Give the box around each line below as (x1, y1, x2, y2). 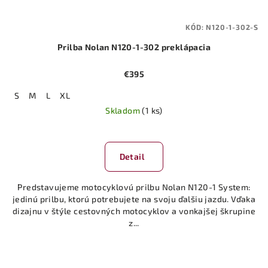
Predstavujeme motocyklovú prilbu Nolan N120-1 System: (17, 182, 251, 193)
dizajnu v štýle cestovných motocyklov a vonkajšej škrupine (12, 206, 256, 217)
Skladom (105, 105, 142, 116)
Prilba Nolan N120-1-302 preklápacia (57, 42, 211, 53)
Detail (119, 151, 144, 162)
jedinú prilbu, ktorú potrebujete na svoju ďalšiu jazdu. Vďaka (12, 194, 256, 205)
